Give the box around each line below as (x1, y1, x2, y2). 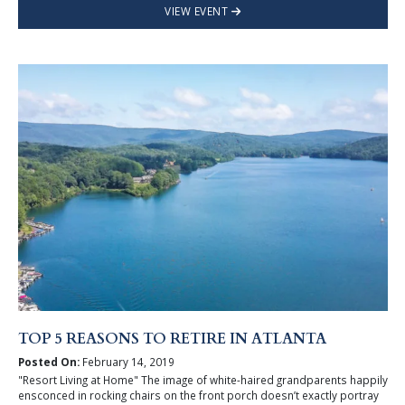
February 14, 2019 (79, 354, 174, 369)
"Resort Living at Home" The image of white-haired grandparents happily (17, 372, 388, 388)
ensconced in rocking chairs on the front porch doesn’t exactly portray (17, 388, 379, 403)
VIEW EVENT (165, 4, 231, 19)
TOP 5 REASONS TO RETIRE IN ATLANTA (17, 328, 326, 349)
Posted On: (17, 354, 80, 369)
